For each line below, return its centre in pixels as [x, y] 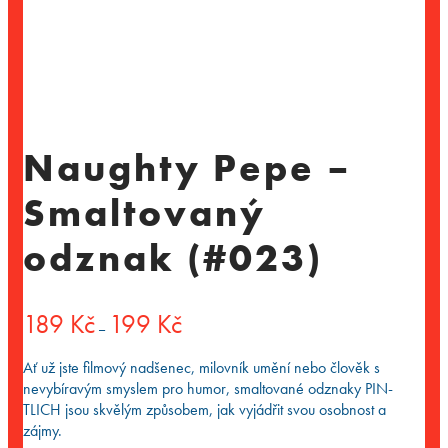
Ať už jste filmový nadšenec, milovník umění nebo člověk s [201, 367]
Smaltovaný [144, 213]
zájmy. [42, 430]
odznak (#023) [173, 258]
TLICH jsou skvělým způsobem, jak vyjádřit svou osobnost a [204, 409]
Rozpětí [201, 314]
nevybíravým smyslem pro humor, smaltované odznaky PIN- [208, 388]
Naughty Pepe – [187, 168]
